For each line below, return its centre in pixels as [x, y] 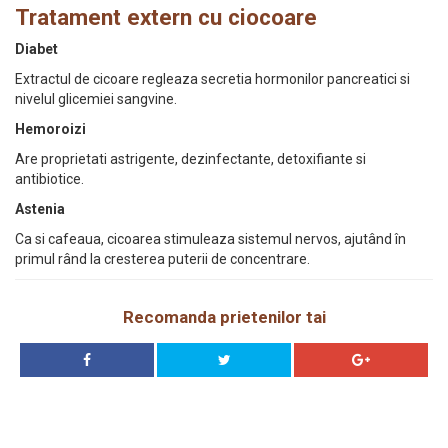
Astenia [40, 209]
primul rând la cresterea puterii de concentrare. [162, 259]
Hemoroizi [50, 129]
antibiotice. [49, 179]
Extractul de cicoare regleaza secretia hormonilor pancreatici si [212, 79]
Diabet [36, 49]
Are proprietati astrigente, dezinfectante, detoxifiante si [190, 159]
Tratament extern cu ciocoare [166, 17]
